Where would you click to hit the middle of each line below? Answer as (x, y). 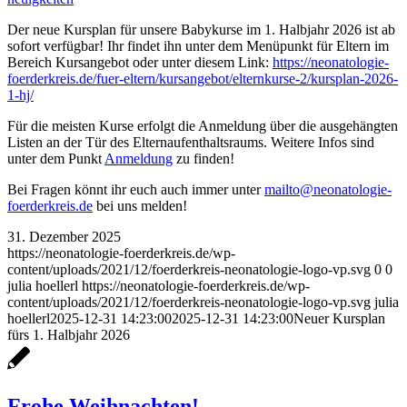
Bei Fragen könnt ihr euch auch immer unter (136, 189)
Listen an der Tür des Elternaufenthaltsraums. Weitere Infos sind (191, 142)
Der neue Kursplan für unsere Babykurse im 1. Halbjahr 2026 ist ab (201, 29)
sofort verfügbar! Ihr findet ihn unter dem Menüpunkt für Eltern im (198, 45)
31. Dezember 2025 (64, 236)
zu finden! (203, 158)
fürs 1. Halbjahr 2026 (69, 334)
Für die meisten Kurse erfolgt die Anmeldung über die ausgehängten (203, 125)
